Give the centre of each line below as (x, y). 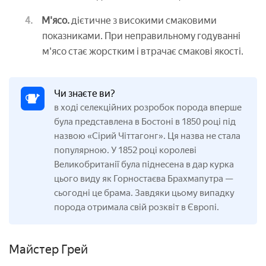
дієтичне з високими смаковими (143, 21)
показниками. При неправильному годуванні (141, 36)
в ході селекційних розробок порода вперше (148, 108)
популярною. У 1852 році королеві (125, 151)
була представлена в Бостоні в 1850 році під (145, 122)
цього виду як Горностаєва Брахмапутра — (144, 179)
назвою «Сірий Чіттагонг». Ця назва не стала (147, 136)
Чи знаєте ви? (85, 94)
